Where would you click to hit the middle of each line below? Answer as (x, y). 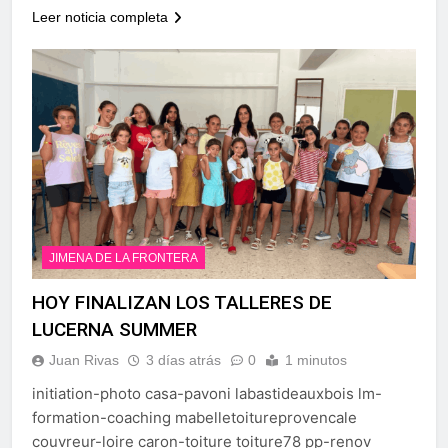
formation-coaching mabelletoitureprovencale (194, 418)
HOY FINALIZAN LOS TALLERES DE (182, 303)
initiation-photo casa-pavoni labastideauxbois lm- (207, 394)
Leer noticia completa (100, 17)
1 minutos (316, 360)
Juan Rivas (84, 360)
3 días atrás (183, 360)
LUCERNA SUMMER (114, 330)
